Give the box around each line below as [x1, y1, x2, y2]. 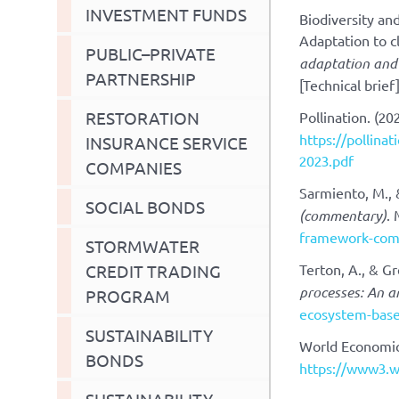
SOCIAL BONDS [85, 195, 205, 217]
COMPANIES [85, 156, 182, 178]
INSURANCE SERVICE [85, 131, 248, 153]
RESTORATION [85, 106, 199, 128]
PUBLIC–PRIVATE [85, 42, 216, 64]
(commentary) [299, 205, 387, 224]
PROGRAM [85, 284, 170, 306]
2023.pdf [299, 151, 354, 169]
